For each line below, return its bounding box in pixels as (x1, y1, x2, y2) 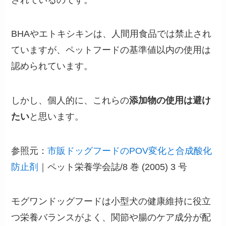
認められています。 (11, 61, 93, 72)
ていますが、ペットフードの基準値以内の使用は (11, 45, 211, 55)
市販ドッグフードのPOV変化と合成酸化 (47, 146, 212, 156)
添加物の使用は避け (129, 95, 211, 106)
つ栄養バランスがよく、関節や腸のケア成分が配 (11, 212, 211, 222)
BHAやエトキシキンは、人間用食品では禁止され (11, 29, 212, 39)
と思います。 (29, 111, 84, 122)
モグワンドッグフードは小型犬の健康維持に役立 (11, 196, 211, 206)
